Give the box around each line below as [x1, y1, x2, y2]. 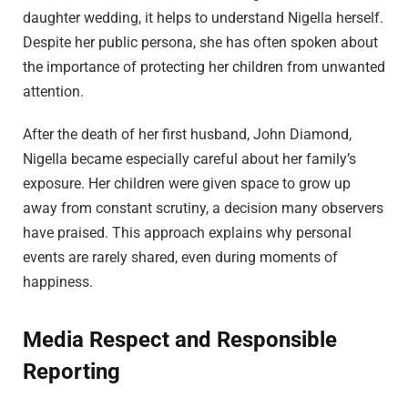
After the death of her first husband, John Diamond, [23, 126, 352, 144]
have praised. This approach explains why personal [23, 224, 352, 242]
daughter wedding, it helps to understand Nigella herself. [23, 8, 383, 26]
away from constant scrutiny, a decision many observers [23, 199, 383, 218]
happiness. [23, 273, 93, 291]
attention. [23, 82, 84, 100]
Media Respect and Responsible [23, 326, 337, 352]
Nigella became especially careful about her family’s [23, 150, 356, 168]
